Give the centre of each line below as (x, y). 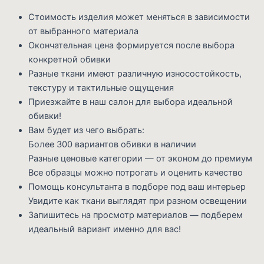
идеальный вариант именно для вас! (105, 230)
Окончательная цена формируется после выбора (131, 46)
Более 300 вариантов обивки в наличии (112, 145)
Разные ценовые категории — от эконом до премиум (140, 159)
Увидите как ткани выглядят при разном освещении (138, 201)
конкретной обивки (70, 60)
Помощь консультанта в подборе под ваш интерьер (137, 187)
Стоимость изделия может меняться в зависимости (139, 17)
